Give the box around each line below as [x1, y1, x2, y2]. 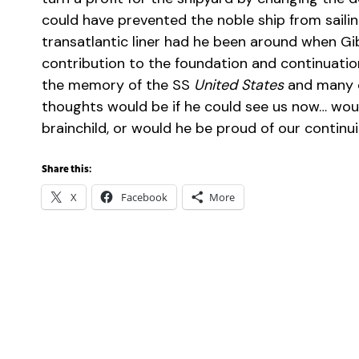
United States [194, 75, 284, 95]
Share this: [42, 165, 91, 175]
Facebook [121, 190, 167, 204]
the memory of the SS [42, 75, 194, 95]
